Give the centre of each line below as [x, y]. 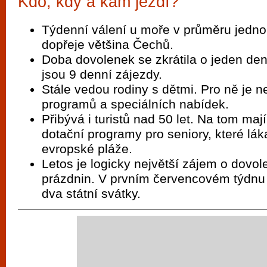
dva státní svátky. [91, 193]
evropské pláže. [87, 149]
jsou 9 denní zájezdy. [102, 74]
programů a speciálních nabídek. [135, 104]
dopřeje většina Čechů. [108, 44]
